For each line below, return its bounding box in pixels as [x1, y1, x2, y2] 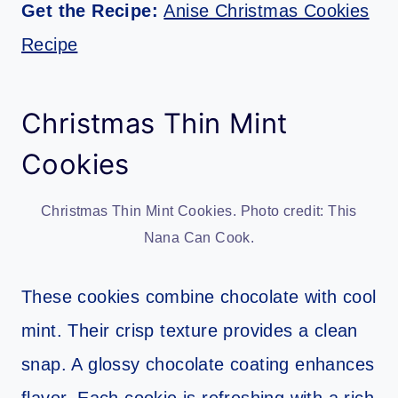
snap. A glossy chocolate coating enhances [21, 354, 375, 375]
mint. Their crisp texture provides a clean [21, 321, 358, 341]
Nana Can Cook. [143, 230, 255, 246]
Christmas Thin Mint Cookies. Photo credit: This [41, 203, 357, 219]
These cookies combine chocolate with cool [21, 287, 377, 307]
